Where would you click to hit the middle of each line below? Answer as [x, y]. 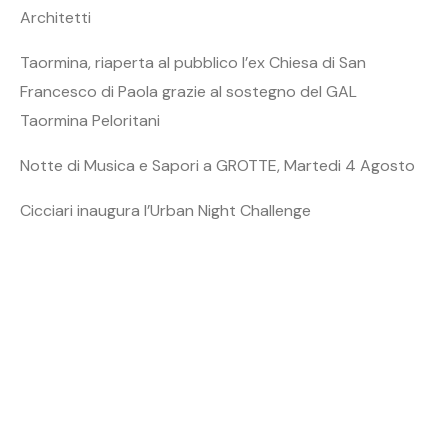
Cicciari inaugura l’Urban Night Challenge [165, 210]
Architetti [55, 17]
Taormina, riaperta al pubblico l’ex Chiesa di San [193, 62]
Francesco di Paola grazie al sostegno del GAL [188, 91]
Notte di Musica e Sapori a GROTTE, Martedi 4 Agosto [217, 165]
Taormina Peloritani [90, 120]
